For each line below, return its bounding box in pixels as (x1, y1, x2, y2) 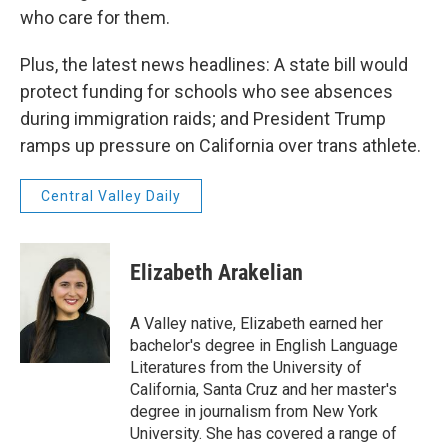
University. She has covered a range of (130, 424, 397, 443)
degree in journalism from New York (130, 402, 378, 421)
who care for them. (20, 7, 170, 28)
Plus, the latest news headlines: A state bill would (20, 54, 408, 75)
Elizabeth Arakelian (130, 260, 303, 285)
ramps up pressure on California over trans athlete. (20, 135, 421, 156)
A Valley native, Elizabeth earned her (130, 314, 383, 333)
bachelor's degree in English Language (130, 336, 398, 355)
